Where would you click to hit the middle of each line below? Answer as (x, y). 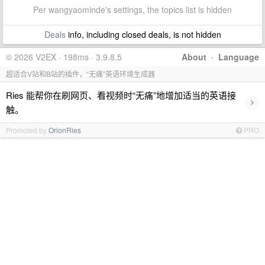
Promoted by (27, 130)
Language (239, 57)
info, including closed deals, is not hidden (143, 34)
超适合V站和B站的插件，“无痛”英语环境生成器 (80, 74)
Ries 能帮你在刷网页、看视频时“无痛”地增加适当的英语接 (121, 95)
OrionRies (65, 130)
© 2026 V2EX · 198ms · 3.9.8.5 (64, 57)
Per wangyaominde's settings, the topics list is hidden (132, 9)
